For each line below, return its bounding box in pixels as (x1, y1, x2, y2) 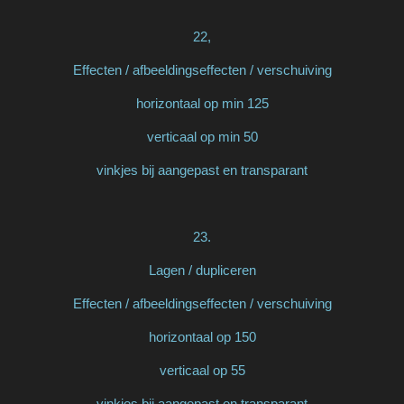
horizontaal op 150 (148, 328, 256, 344)
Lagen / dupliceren (148, 262, 256, 278)
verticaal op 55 (159, 362, 245, 378)
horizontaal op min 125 (135, 95, 269, 111)
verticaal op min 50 (146, 128, 258, 144)
